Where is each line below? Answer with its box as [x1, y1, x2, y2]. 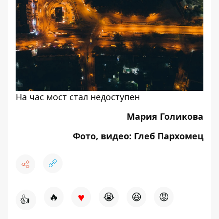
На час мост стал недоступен [16, 91, 140, 103]
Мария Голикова [127, 110, 203, 123]
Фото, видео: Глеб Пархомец [73, 130, 203, 142]
